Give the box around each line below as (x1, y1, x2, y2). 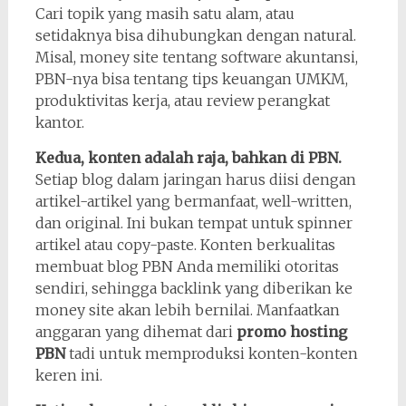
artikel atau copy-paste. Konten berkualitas (34, 236, 335, 254)
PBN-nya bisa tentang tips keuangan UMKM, (34, 70, 348, 88)
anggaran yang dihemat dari (34, 323, 237, 341)
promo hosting (236, 323, 347, 341)
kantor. (34, 113, 84, 131)
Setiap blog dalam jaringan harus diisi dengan (34, 170, 356, 188)
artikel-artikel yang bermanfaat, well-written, (34, 192, 352, 210)
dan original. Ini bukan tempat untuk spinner (34, 214, 353, 232)
